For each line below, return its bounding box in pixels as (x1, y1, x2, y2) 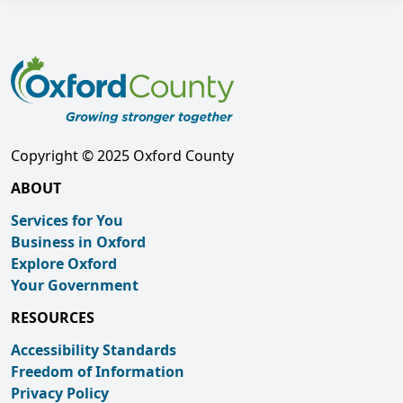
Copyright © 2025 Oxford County (11, 146, 234, 166)
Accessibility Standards (11, 340, 176, 360)
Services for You (11, 210, 123, 230)
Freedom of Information (11, 362, 184, 381)
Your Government (11, 275, 139, 295)
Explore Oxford (11, 254, 117, 273)
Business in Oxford (11, 232, 146, 252)
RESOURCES (11, 308, 94, 327)
